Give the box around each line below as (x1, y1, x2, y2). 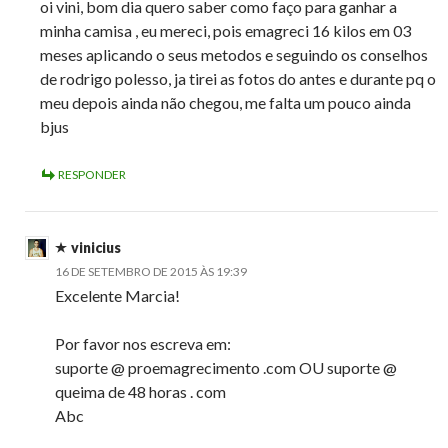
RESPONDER (58, 167, 126, 183)
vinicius (71, 239, 121, 257)
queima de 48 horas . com (55, 382, 226, 402)
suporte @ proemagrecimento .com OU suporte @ (55, 358, 397, 378)
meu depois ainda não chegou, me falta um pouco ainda (40, 93, 411, 113)
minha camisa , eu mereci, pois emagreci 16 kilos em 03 (40, 21, 411, 41)
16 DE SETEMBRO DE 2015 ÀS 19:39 (55, 264, 247, 280)
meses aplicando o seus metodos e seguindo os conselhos (40, 45, 428, 65)
